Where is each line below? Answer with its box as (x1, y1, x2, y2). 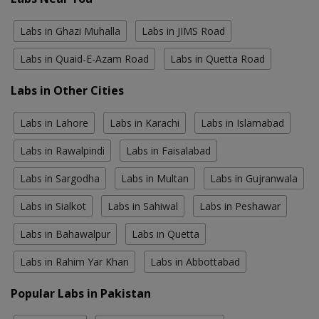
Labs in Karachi (110, 116, 179, 130)
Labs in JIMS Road (142, 24, 225, 38)
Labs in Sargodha (20, 172, 100, 186)
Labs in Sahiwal (108, 199, 178, 214)
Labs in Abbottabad (150, 255, 240, 269)
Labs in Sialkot (20, 199, 86, 214)
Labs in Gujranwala (210, 172, 298, 186)
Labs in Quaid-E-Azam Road (20, 52, 149, 66)
